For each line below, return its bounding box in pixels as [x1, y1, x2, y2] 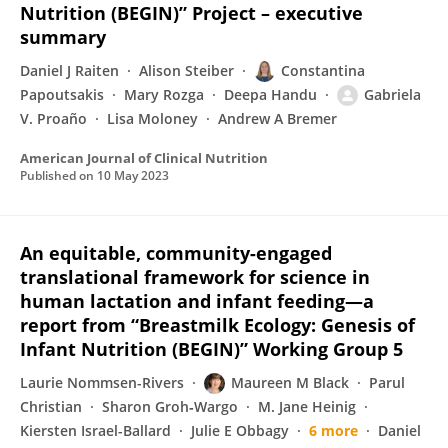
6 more [309, 421, 358, 440]
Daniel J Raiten [20, 61, 119, 80]
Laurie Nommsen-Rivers [20, 373, 184, 392]
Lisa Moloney [107, 109, 198, 128]
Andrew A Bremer [218, 109, 337, 128]
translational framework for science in [20, 265, 370, 289]
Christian [20, 397, 82, 416]
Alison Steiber [139, 61, 234, 80]
